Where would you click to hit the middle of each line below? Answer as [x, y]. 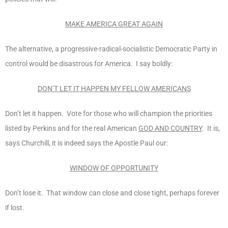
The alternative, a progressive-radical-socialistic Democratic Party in [111, 49]
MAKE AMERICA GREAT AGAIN [114, 24]
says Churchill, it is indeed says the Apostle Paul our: [87, 143]
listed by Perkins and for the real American [72, 128]
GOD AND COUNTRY [170, 128]
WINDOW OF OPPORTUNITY [114, 168]
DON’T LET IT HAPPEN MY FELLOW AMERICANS [114, 88]
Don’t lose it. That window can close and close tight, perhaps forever [112, 193]
